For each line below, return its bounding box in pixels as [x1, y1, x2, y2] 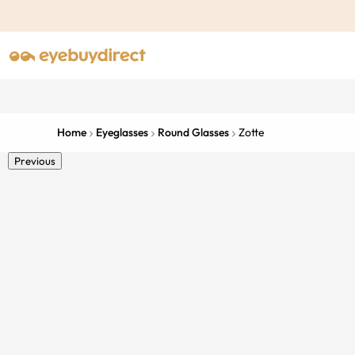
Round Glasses [158, 125, 229, 139]
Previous [14, 155, 55, 167]
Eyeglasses [96, 125, 148, 139]
